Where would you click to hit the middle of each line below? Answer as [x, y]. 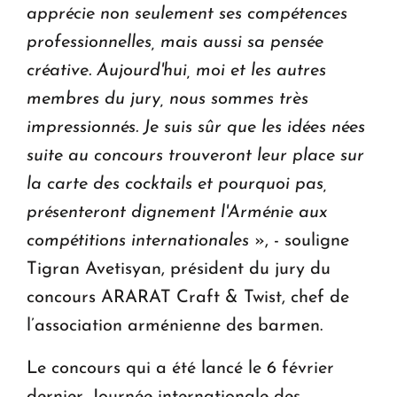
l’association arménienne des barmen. [175, 327]
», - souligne [299, 241]
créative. [59, 71]
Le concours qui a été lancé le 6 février [180, 369]
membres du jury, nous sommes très [167, 100]
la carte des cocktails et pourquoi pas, [177, 185]
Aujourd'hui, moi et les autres [211, 71]
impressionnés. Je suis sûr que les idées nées [196, 128]
